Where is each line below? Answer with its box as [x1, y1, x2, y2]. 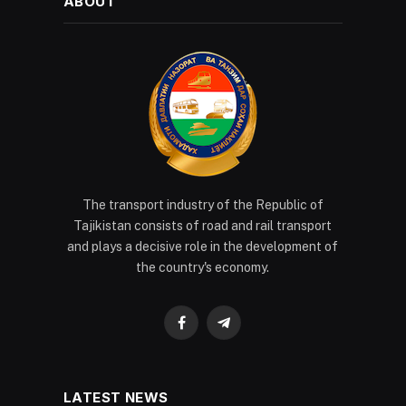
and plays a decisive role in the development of [67, 238, 339, 254]
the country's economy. [136, 259, 270, 275]
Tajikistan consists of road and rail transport [73, 217, 333, 233]
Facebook [179, 323, 239, 338]
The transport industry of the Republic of [82, 197, 324, 212]
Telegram [222, 323, 279, 338]
